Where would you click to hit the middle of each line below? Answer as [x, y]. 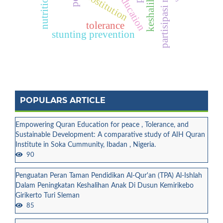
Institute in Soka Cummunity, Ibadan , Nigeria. [86, 145]
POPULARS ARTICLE [63, 100]
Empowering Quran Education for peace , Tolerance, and [102, 125]
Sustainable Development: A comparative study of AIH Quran [110, 135]
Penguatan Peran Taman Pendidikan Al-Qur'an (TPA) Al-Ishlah [109, 175]
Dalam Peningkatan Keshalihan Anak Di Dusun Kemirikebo [105, 185]
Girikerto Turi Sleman [48, 195]
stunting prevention [94, 34]
